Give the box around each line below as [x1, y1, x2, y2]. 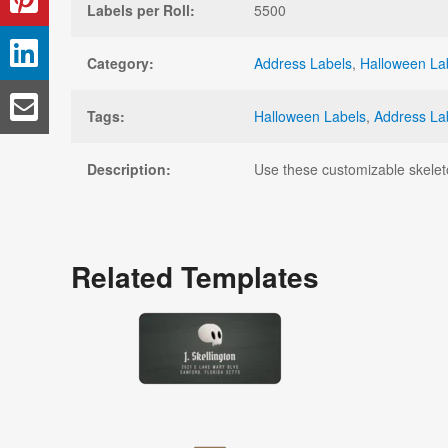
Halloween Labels [254, 105, 366, 126]
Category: [87, 52, 154, 73]
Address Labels [254, 52, 352, 73]
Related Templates [71, 255, 319, 297]
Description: [87, 158, 171, 179]
